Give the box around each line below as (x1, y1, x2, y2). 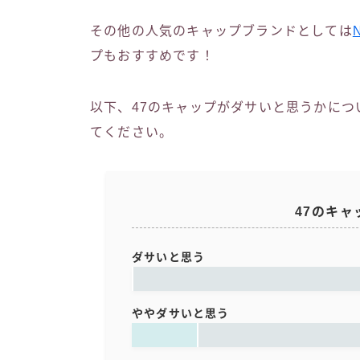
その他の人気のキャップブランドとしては (90, 23, 353, 38)
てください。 (90, 125, 174, 139)
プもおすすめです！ (90, 48, 215, 63)
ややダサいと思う (132, 306, 230, 320)
